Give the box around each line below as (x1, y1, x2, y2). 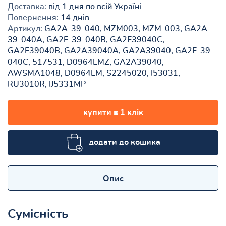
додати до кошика (88, 138, 160, 146)
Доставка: (8, 2, 46, 11)
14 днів (59, 13, 89, 22)
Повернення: (8, 13, 59, 22)
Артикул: (8, 24, 42, 33)
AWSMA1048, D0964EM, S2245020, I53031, (8, 69, 180, 77)
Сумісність (8, 208, 68, 220)
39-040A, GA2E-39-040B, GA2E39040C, (8, 35, 164, 44)
